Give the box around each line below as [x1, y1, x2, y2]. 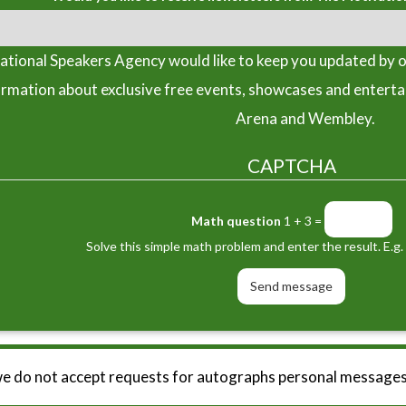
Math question [190, 212, 281, 228]
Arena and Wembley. [235, 108, 375, 128]
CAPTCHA [246, 153, 336, 177]
